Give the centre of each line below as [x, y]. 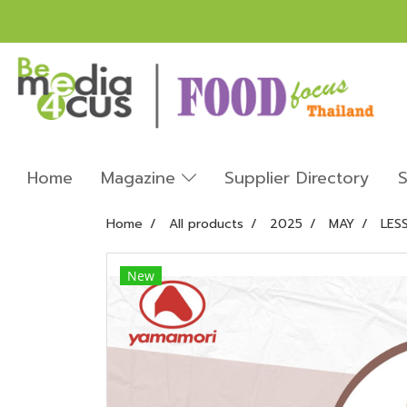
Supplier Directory [297, 178]
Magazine [141, 178]
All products [206, 223]
